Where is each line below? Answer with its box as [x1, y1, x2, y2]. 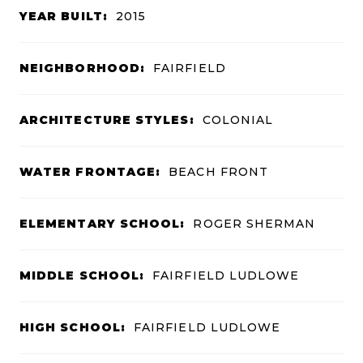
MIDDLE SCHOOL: [19, 267, 145, 283]
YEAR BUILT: [19, 8, 108, 23]
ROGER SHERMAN [193, 216, 316, 231]
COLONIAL [202, 112, 274, 127]
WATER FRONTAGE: [19, 164, 161, 179]
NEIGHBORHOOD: [19, 60, 146, 75]
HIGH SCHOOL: [19, 319, 126, 335]
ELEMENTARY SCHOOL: [19, 216, 186, 231]
